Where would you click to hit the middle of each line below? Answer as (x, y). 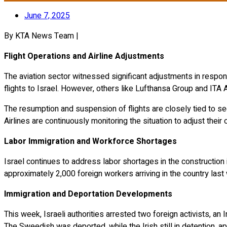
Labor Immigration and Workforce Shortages (90, 141)
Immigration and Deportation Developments (88, 194)
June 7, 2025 (47, 15)
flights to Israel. (31, 88)
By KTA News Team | (41, 36)
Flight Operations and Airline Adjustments (84, 56)
